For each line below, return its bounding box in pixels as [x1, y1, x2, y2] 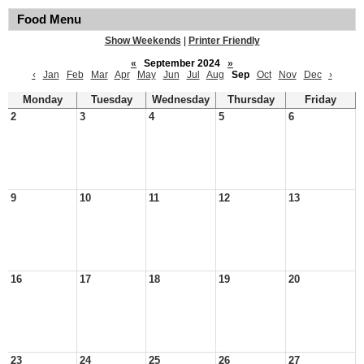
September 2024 [139, 58, 225, 69]
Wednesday [152, 94, 210, 106]
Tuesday [90, 94, 132, 106]
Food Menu [17, 13, 81, 26]
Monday [22, 94, 63, 106]
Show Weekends [104, 35, 181, 46]
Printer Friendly [188, 35, 260, 46]
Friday [305, 94, 336, 106]
